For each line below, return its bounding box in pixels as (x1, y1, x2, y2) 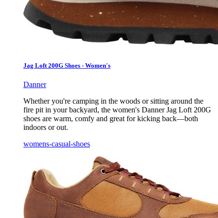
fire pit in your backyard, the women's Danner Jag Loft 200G (23, 105, 211, 114)
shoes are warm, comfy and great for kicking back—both (23, 114, 198, 123)
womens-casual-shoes (23, 139, 90, 148)
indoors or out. (23, 123, 68, 131)
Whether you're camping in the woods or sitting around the (23, 96, 203, 105)
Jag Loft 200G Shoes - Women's (23, 61, 110, 69)
